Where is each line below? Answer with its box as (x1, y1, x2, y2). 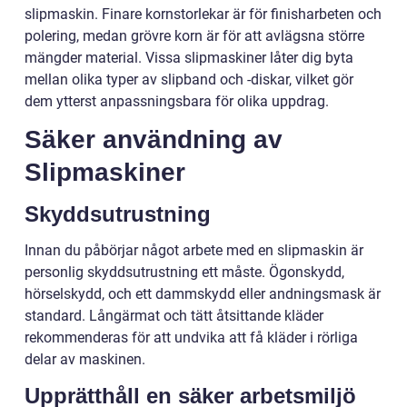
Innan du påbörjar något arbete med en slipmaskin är (25, 241, 363, 259)
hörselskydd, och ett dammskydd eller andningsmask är (25, 284, 381, 303)
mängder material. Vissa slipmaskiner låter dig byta (25, 48, 353, 66)
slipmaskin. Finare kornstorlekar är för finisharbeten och (25, 5, 382, 23)
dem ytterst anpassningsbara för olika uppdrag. (25, 92, 329, 110)
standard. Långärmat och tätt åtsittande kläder (25, 306, 323, 324)
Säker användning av (25, 124, 283, 154)
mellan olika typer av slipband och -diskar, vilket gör (25, 70, 353, 88)
